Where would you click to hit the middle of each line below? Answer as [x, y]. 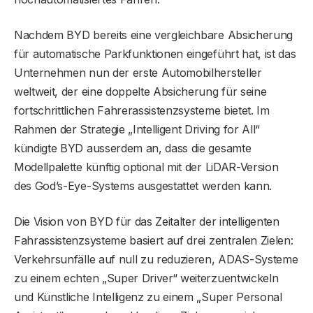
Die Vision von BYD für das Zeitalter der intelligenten [147, 221]
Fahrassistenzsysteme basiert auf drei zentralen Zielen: [154, 240]
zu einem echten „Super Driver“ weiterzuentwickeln [146, 278]
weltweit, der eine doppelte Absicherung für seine [140, 91]
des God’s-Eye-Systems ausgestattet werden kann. [143, 185]
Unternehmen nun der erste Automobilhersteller [138, 72]
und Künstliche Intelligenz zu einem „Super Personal [148, 297]
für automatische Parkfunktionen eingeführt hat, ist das [155, 53]
